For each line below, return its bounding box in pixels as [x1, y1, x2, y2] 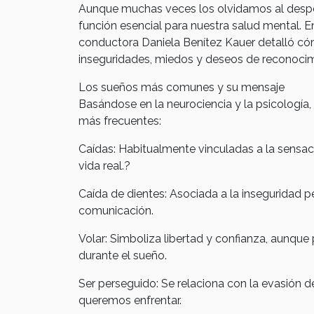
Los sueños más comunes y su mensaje [78, 81, 285, 94]
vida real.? [78, 159, 130, 172]
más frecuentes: [78, 114, 161, 128]
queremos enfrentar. [78, 294, 182, 307]
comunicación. [78, 204, 153, 217]
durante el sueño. [78, 249, 167, 262]
